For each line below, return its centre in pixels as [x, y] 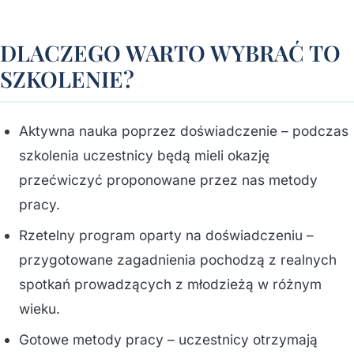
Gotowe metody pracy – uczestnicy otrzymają [168, 339]
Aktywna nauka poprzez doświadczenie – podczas [184, 131]
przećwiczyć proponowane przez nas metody [168, 180]
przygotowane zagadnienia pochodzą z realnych [178, 260]
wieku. [40, 309]
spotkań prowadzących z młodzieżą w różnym [170, 284]
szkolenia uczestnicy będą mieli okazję [144, 155]
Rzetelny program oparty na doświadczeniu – [166, 235]
